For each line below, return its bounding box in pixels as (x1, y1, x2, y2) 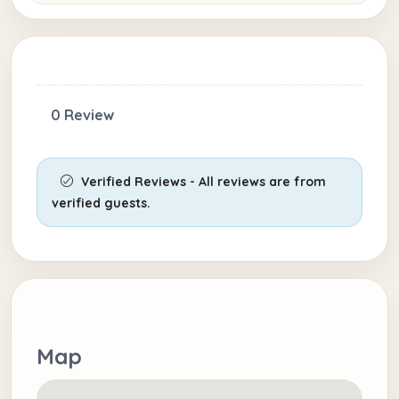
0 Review (51, 106, 114, 125)
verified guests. (52, 195, 151, 212)
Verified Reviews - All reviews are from (77, 174, 326, 191)
